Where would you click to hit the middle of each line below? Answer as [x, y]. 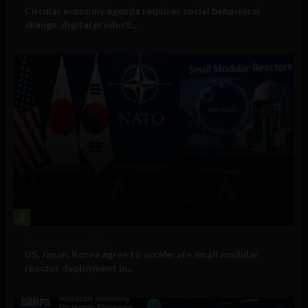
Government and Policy [68, 242]
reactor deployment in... [79, 268]
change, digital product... [81, 25]
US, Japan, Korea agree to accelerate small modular [142, 254]
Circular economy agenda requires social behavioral [142, 11]
